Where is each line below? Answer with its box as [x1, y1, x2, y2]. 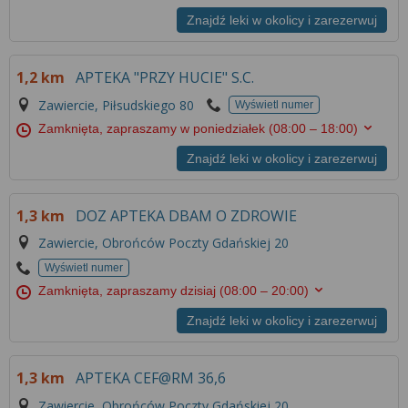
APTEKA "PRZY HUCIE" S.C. [76, 66, 255, 87]
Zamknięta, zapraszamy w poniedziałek [38, 120, 270, 136]
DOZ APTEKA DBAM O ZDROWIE [76, 205, 298, 226]
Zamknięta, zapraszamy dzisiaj [38, 283, 220, 299]
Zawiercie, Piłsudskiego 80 [38, 96, 195, 114]
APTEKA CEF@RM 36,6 [76, 368, 227, 389]
